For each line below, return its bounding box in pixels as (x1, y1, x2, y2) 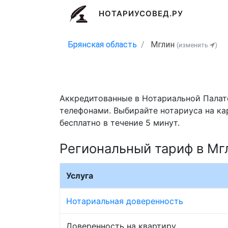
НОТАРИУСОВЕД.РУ (98, 9, 184, 19)
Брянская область (68, 40, 137, 49)
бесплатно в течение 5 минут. (60, 118, 180, 128)
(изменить (177, 41, 210, 49)
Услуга (66, 170, 93, 181)
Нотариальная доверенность (66, 195, 183, 206)
